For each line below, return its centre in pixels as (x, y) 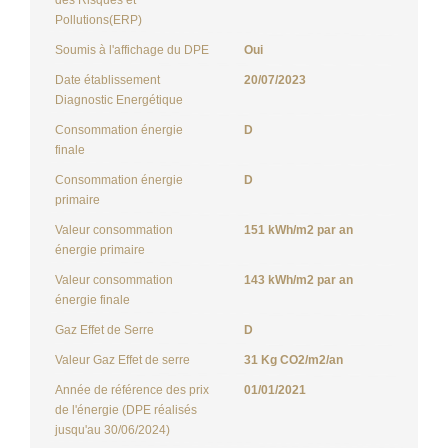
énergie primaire (100, 249)
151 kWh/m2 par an (298, 229)
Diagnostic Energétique (119, 99)
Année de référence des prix (132, 389)
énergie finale (92, 299)
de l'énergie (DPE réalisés (126, 409)
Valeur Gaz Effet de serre (122, 359)
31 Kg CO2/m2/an (293, 359)
